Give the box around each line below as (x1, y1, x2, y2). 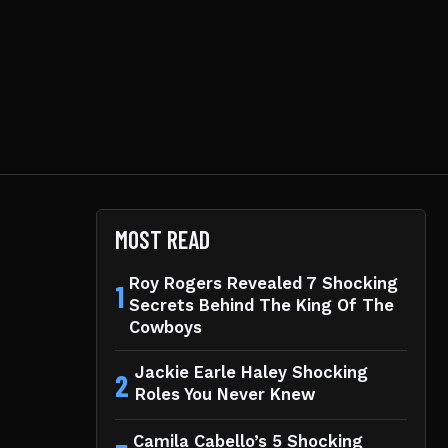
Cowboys (128, 317, 202, 337)
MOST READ (115, 224, 210, 254)
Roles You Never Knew (134, 384, 315, 404)
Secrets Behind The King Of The (128, 295, 394, 315)
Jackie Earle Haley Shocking (134, 362, 368, 382)
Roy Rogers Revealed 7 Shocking (128, 273, 398, 293)
